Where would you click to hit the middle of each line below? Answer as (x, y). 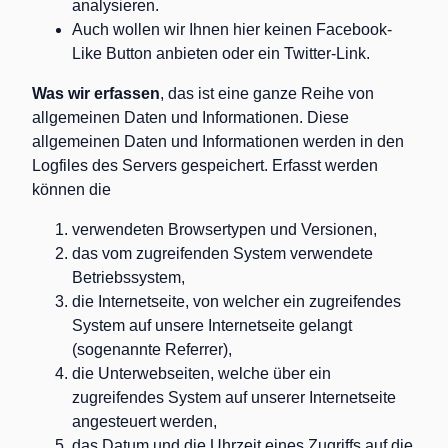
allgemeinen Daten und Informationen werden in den (218, 141)
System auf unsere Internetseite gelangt (212, 325)
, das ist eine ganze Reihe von (267, 93)
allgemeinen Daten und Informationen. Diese (190, 117)
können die (71, 189)
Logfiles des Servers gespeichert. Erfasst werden (205, 165)
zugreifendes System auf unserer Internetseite (234, 397)
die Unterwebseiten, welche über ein (201, 373)
